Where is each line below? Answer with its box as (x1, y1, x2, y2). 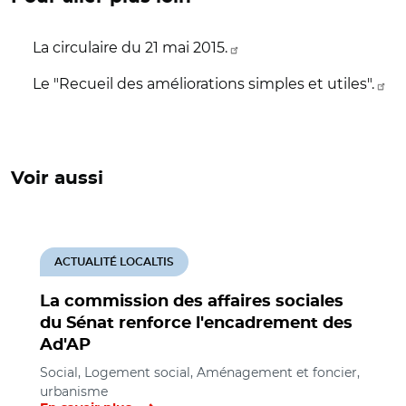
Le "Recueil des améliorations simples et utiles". (33, 75, 374, 92)
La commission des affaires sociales (40, 294, 343, 310)
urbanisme (40, 383, 108, 400)
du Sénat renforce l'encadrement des (40, 315, 353, 332)
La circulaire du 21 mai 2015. (33, 39, 227, 56)
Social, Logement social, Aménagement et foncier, (40, 364, 360, 381)
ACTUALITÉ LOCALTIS (54, 256, 174, 267)
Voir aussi (11, 169, 103, 188)
